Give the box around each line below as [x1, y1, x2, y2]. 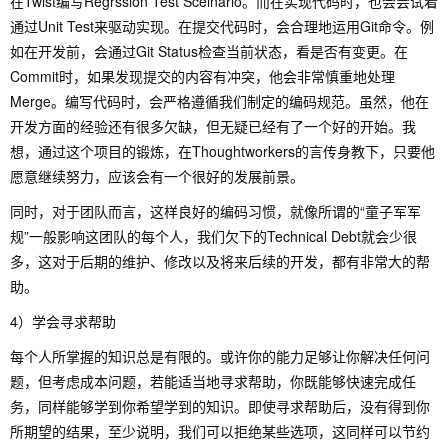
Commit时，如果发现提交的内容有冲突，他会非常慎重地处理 [10, 66, 395, 86]
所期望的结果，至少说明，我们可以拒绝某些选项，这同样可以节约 [10, 421, 430, 441]
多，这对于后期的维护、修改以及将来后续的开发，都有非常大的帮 [10, 251, 430, 271]
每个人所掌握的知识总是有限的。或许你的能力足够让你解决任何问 [10, 346, 430, 366]
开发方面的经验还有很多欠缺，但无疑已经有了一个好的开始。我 [10, 116, 416, 136]
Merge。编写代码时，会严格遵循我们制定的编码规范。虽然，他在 [10, 91, 429, 111]
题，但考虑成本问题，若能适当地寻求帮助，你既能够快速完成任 [10, 371, 416, 391]
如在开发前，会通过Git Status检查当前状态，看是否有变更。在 [10, 41, 408, 61]
